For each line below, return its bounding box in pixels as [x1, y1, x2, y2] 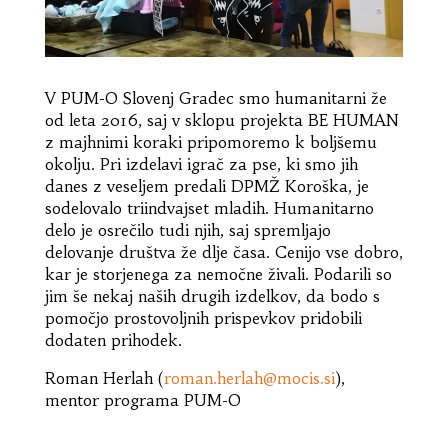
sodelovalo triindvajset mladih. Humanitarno [44, 197, 374, 218]
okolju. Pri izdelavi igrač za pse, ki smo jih [44, 153, 358, 174]
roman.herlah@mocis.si [163, 367, 335, 388]
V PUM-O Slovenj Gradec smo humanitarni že [44, 87, 387, 108]
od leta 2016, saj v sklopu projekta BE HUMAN [44, 109, 399, 130]
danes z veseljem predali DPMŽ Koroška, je [44, 175, 369, 196]
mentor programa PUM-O [44, 389, 241, 410]
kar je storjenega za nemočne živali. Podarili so [44, 263, 392, 284]
